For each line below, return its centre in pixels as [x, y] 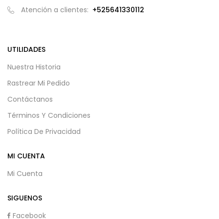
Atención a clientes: [56, 10]
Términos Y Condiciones [49, 116]
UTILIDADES [26, 50]
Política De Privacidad [44, 132]
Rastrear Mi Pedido [39, 83]
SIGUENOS [25, 198]
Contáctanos [30, 99]
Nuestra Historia [34, 67]
